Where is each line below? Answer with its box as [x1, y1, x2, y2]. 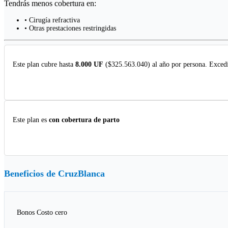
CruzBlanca [58, 168, 105, 179]
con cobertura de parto [49, 116, 120, 124]
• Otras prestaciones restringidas [24, 24, 116, 33]
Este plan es [13, 116, 49, 124]
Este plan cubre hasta [13, 61, 75, 69]
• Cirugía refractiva [24, 16, 80, 24]
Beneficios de [4, 168, 58, 179]
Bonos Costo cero [17, 209, 67, 217]
